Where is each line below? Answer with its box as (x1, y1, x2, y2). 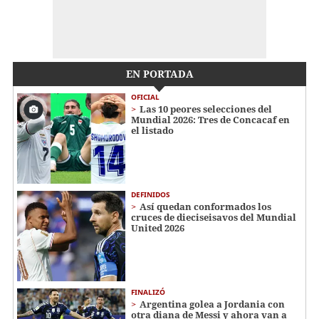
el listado (131, 124, 174, 137)
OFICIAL (131, 92, 159, 103)
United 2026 (131, 221, 184, 234)
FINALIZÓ (131, 286, 165, 297)
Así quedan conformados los (140, 199, 271, 213)
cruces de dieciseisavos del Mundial (131, 210, 296, 224)
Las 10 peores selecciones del (140, 103, 272, 116)
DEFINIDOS (131, 189, 170, 199)
